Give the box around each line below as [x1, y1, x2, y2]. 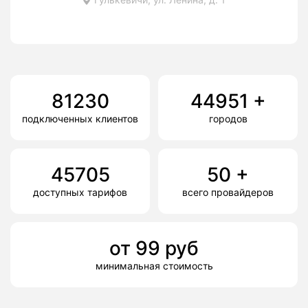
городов [208, 113, 247, 124]
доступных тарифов [33, 186, 127, 198]
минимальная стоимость [95, 260, 213, 272]
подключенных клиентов [22, 113, 138, 124]
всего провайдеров [182, 186, 274, 198]
